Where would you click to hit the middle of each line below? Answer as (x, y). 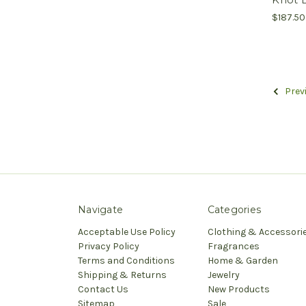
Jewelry (223, 275)
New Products (238, 289)
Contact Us (103, 289)
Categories (234, 209)
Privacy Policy (109, 246)
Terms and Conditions (126, 260)
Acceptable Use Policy (127, 232)
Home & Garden (242, 260)
